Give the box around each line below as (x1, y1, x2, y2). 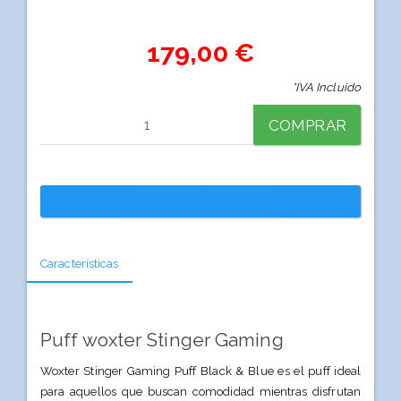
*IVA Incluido (291, 81, 361, 95)
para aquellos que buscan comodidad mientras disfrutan (40, 384, 361, 398)
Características (40, 257, 119, 271)
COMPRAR (269, 116, 346, 135)
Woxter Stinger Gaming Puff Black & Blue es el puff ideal (40, 363, 361, 378)
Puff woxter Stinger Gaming (40, 328, 284, 352)
